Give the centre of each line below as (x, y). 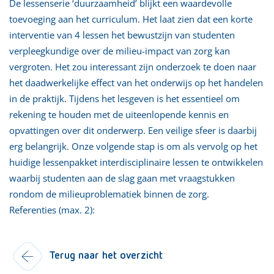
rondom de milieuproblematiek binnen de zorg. (109, 194)
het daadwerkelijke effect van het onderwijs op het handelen (136, 82)
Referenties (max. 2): (52, 209)
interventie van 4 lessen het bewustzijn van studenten (122, 35)
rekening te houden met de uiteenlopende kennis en (119, 114)
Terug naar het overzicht (106, 255)
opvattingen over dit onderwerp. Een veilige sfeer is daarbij (133, 130)
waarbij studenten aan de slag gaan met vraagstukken (122, 178)
